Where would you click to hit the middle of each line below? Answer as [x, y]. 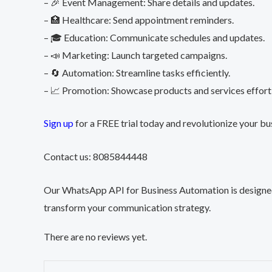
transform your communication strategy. [127, 207]
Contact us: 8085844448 [96, 156]
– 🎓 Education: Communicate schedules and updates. [154, 37]
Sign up [59, 123]
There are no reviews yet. [95, 236]
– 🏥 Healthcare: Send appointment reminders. [139, 19]
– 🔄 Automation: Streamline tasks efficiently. [137, 72]
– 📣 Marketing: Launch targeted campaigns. [135, 55]
